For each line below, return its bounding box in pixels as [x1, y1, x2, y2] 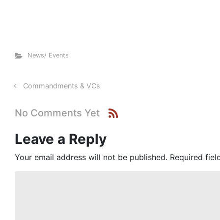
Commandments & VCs [23, 82, 100, 90]
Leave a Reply [15, 131, 107, 148]
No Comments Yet [15, 107, 100, 119]
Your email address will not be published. [15, 152, 167, 163]
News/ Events [27, 52, 69, 59]
